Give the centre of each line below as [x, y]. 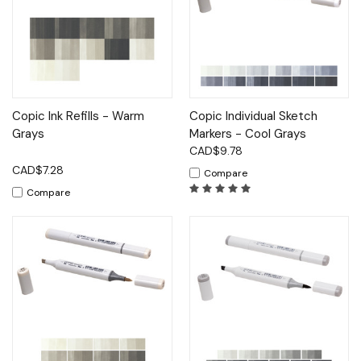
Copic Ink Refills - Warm [78, 116]
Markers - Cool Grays [247, 133]
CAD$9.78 [216, 150]
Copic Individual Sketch [253, 116]
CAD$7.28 [38, 170]
